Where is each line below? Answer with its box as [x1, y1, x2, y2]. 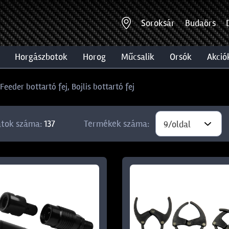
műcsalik [128, 51, 154, 62]
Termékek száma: [83, 118, 149, 129]
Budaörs [185, 17, 216, 29]
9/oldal [163, 119, 191, 130]
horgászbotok [20, 51, 67, 62]
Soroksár [141, 17, 175, 29]
